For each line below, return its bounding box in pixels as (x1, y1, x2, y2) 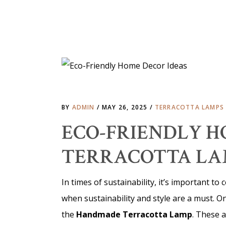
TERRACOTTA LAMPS (154, 103, 224, 111)
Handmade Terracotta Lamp (76, 209, 192, 220)
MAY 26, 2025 (102, 103, 150, 111)
